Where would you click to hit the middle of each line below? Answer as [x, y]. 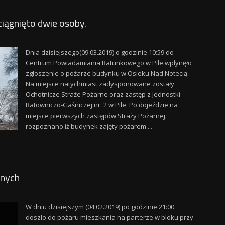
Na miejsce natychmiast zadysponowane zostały [100, 84]
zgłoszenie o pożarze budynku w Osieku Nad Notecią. [107, 73]
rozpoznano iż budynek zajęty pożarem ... [89, 126]
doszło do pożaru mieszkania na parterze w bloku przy [109, 217]
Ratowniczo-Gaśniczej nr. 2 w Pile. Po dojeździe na [101, 105]
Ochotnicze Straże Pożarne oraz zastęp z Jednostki [103, 94]
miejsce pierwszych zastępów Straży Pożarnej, [96, 116]
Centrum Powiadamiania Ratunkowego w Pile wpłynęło [108, 63]
